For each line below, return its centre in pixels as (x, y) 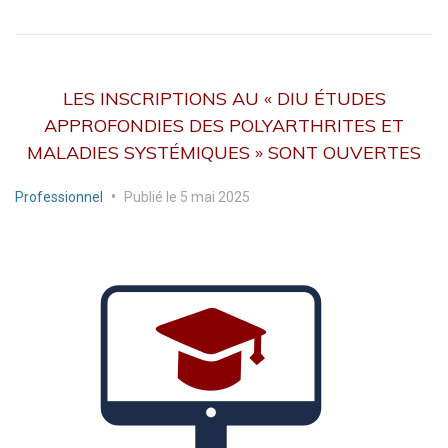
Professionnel (59, 197)
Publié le (152, 197)
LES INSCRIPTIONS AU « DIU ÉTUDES (224, 98)
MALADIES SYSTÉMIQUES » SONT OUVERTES (224, 152)
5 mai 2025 (215, 197)
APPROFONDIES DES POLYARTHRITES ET (224, 125)
